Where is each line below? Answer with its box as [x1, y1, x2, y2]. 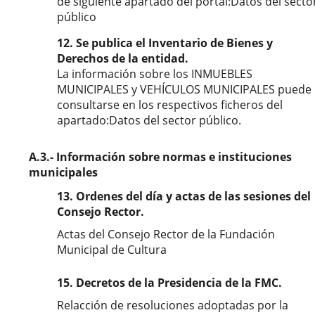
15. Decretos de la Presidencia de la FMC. [57, 275, 282, 290]
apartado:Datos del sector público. [57, 112, 241, 128]
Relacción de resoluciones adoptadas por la [57, 297, 288, 313]
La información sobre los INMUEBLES [57, 66, 252, 82]
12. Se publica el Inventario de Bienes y [57, 35, 273, 51]
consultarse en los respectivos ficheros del [57, 97, 283, 112]
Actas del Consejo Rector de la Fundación [57, 226, 275, 242]
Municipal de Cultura [57, 242, 167, 257]
